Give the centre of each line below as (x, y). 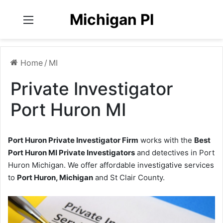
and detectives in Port (175, 153)
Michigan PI (111, 19)
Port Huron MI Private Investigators (71, 153)
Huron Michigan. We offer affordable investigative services (111, 165)
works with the (166, 140)
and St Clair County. (129, 177)
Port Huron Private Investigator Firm (73, 140)
